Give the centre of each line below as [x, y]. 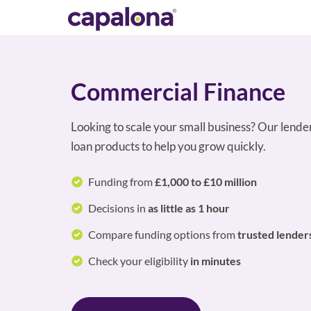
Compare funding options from [162, 234]
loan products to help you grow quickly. [168, 146]
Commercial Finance [178, 91]
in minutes [215, 261]
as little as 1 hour [188, 208]
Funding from [121, 182]
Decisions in [118, 208]
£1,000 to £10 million [205, 182]
